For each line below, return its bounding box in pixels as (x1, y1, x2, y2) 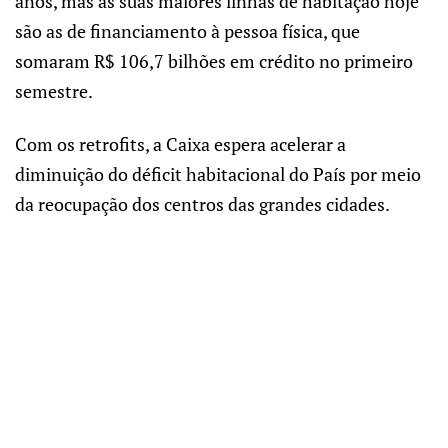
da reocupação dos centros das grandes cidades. (15, 191, 390, 216)
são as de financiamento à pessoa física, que (15, 19, 360, 44)
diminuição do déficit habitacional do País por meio (15, 161, 421, 186)
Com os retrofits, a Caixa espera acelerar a (15, 131, 346, 156)
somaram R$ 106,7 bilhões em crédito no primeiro (15, 49, 413, 74)
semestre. (15, 79, 93, 104)
